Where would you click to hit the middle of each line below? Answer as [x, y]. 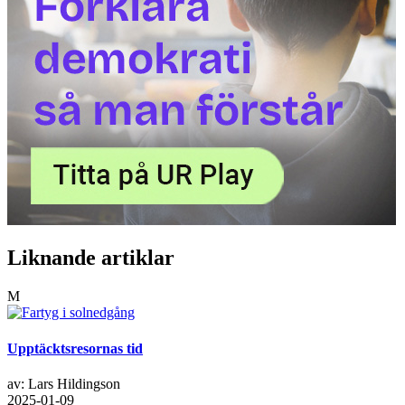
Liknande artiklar [91, 258]
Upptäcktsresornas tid [75, 348]
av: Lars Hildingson [64, 383]
